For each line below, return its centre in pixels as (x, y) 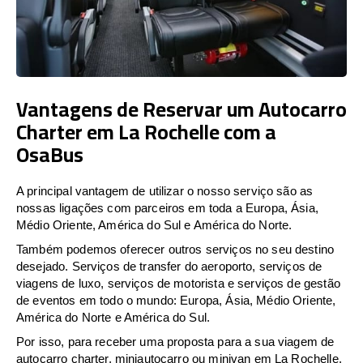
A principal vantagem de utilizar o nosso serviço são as (165, 190)
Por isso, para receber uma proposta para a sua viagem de (175, 341)
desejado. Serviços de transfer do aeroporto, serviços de (169, 266)
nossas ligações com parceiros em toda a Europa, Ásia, (167, 207)
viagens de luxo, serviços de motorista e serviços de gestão (178, 283)
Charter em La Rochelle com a (146, 131)
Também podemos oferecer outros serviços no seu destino (175, 249)
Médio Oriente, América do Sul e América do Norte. (154, 224)
